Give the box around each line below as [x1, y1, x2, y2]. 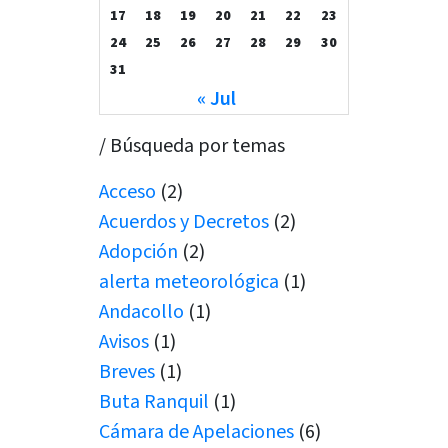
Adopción [99, 238, 179, 267]
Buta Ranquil [99, 388, 210, 417]
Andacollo [99, 298, 185, 327]
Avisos [99, 328, 150, 357]
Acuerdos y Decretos [99, 208, 270, 237]
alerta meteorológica [99, 268, 280, 297]
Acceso [99, 178, 157, 207]
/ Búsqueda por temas [99, 132, 286, 161]
